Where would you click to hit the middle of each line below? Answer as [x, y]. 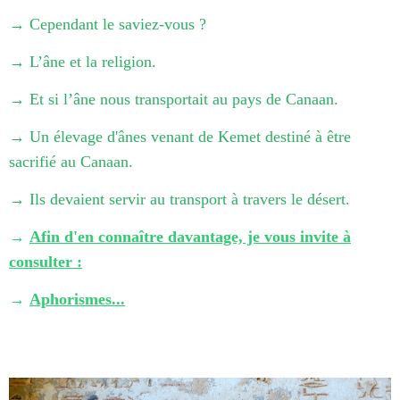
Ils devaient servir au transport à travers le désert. [190, 200]
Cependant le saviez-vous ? [118, 25]
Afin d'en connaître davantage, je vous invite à [190, 237]
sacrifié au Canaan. [71, 162]
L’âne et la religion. [93, 62]
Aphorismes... [77, 300]
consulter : [46, 262]
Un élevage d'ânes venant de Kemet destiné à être [190, 137]
